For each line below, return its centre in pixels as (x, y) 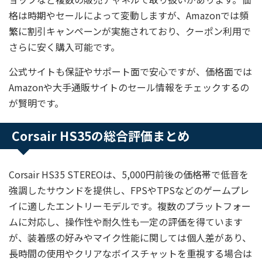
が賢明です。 (36, 103)
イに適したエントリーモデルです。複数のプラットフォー (130, 206)
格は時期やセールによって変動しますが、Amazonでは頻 (129, 15)
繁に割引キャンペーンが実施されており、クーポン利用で (130, 31)
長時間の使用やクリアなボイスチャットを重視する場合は (130, 253)
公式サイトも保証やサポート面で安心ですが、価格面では (130, 71)
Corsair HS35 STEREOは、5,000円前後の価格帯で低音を (129, 174)
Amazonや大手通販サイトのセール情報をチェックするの (129, 87)
